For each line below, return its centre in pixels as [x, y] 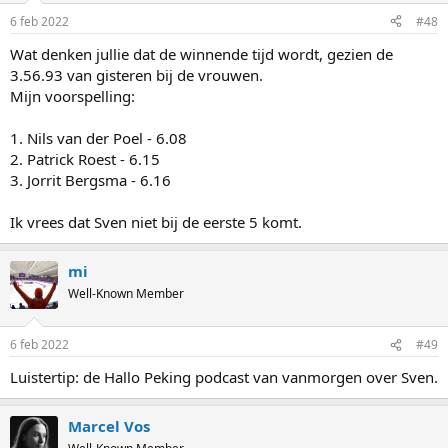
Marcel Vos [109, 426]
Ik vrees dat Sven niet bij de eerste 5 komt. [156, 221]
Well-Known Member [126, 293]
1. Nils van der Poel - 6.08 [98, 137]
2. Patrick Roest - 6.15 [85, 158]
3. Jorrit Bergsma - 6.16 [90, 179]
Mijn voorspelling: [72, 95]
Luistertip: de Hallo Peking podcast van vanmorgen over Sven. [224, 377]
